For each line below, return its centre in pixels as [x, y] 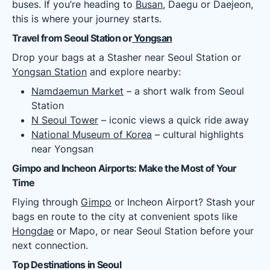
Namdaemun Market [77, 91]
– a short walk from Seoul [184, 91]
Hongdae [33, 231]
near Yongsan [62, 149]
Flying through [46, 202]
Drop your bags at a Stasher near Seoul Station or [127, 57]
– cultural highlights [198, 134]
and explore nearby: [134, 72]
